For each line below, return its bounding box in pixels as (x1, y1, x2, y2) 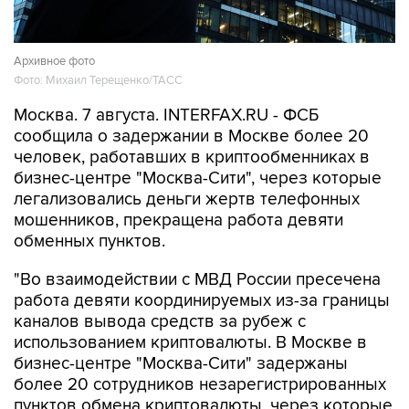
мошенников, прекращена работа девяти (14, 210, 343, 231)
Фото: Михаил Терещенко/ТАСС (14, 73, 183, 89)
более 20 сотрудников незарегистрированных (14, 374, 386, 395)
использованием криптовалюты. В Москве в (14, 332, 367, 353)
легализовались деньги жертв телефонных (14, 189, 360, 210)
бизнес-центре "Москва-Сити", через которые (14, 168, 382, 189)
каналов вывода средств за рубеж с (14, 311, 306, 332)
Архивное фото (14, 54, 95, 69)
